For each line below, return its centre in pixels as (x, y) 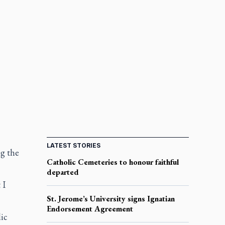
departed (63, 172)
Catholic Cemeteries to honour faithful (113, 162)
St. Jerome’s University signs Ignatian (110, 198)
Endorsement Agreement (90, 208)
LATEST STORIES (73, 145)
